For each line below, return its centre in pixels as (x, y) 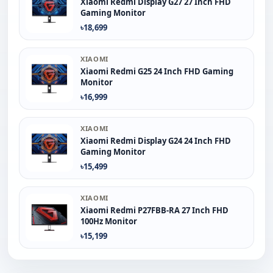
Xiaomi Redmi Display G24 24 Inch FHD (156, 140)
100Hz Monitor (109, 221)
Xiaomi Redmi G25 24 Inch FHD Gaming (157, 71)
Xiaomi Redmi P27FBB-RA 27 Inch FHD (154, 210)
